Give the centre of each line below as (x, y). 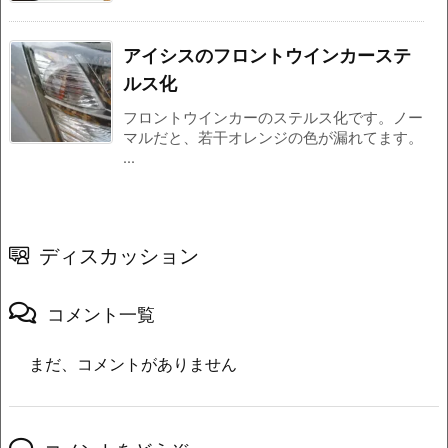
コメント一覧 (101, 315)
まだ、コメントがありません (133, 365)
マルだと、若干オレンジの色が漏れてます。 (273, 138)
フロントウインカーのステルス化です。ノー (273, 118)
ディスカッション (119, 256)
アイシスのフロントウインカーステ (267, 56)
